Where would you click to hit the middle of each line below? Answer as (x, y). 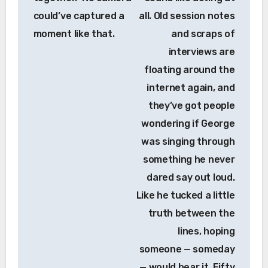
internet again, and (191, 88)
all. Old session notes (187, 16)
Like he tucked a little (185, 196)
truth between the (191, 214)
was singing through (188, 142)
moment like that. (74, 34)
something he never (189, 160)
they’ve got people (192, 106)
